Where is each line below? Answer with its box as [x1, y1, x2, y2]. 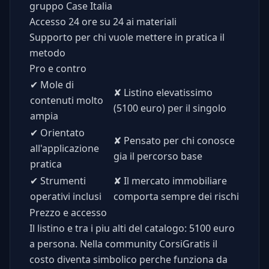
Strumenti [38, 174, 86, 188]
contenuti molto [30, 94, 103, 107]
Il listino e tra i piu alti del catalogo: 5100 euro [29, 222, 235, 235]
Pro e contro [29, 62, 86, 76]
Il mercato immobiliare [121, 174, 227, 188]
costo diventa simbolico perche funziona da [29, 253, 228, 267]
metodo [29, 46, 65, 60]
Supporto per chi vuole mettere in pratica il [29, 31, 225, 44]
